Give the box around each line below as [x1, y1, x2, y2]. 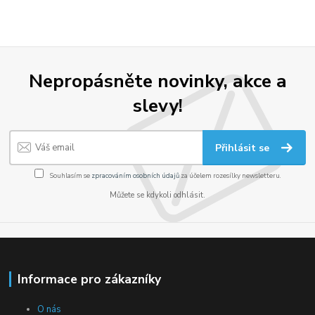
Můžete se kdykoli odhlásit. [110, 189, 205, 200]
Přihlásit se [215, 141, 273, 155]
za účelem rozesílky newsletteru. [179, 170, 281, 180]
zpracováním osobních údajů [91, 170, 179, 180]
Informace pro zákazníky [17, 270, 161, 288]
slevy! [132, 92, 183, 118]
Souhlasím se [48, 170, 91, 180]
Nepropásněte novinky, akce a [28, 67, 287, 94]
